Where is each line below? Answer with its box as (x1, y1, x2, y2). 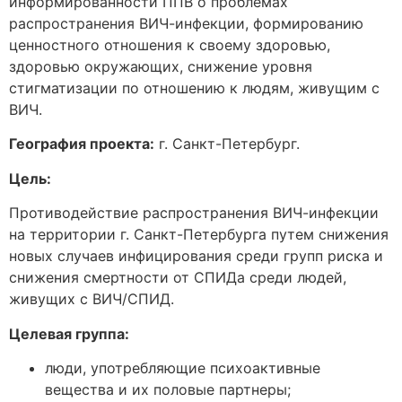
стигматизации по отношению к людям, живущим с (9, 79, 380, 97)
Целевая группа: (9, 324, 129, 343)
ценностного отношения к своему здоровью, (9, 36, 330, 54)
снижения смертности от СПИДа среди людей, (9, 268, 346, 287)
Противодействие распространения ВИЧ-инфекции (9, 204, 379, 223)
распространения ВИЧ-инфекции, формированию (9, 14, 363, 32)
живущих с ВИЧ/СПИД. (9, 290, 174, 309)
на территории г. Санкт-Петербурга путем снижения (9, 225, 389, 244)
